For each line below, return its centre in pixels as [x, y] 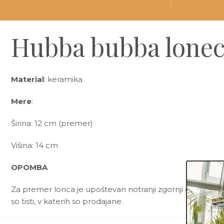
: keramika [63, 79]
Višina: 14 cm [34, 145]
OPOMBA [29, 167]
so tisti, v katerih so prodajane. [67, 201]
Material [27, 79]
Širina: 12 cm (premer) [52, 123]
